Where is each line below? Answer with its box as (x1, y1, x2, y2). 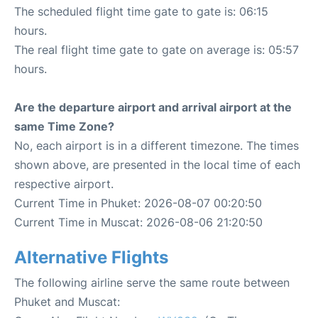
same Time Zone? (14, 119, 114, 134)
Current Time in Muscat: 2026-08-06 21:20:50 (14, 215, 263, 230)
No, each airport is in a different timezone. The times (14, 138, 299, 153)
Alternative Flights (14, 247, 168, 268)
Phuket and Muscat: (14, 295, 120, 309)
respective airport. (14, 177, 114, 192)
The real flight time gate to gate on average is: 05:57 (14, 43, 299, 57)
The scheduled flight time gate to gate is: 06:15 (14, 4, 268, 19)
